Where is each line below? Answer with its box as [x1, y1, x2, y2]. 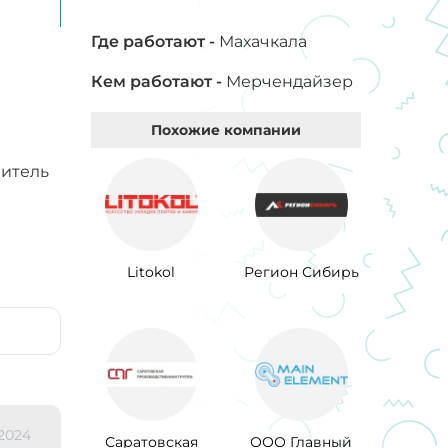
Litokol [127, 263, 175, 281]
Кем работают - [91, 72, 226, 91]
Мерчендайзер [226, 72, 353, 91]
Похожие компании [151, 121, 301, 139]
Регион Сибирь [243, 263, 359, 281]
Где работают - [91, 32, 219, 51]
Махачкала [219, 32, 307, 51]
